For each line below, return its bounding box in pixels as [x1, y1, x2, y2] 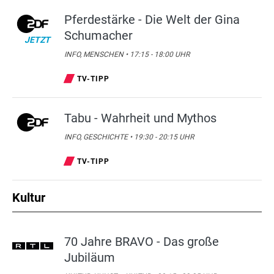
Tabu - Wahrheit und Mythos [64, 111, 217, 125]
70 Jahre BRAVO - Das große [64, 234, 219, 249]
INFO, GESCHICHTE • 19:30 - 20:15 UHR [64, 133, 194, 141]
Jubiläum [64, 250, 115, 265]
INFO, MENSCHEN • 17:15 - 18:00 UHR [64, 50, 190, 59]
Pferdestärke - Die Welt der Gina [64, 12, 240, 27]
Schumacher [64, 28, 133, 43]
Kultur [12, 190, 45, 205]
